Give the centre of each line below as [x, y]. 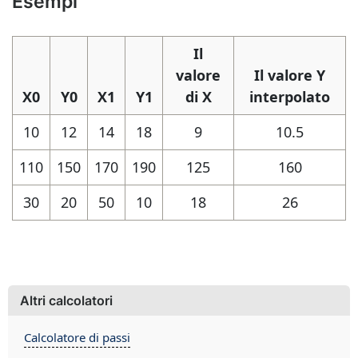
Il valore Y [290, 75]
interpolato [290, 97]
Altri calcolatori [66, 300]
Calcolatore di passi [77, 337]
